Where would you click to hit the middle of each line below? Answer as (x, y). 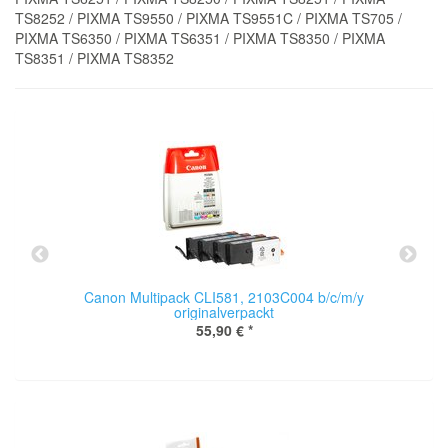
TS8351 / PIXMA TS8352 (94, 58)
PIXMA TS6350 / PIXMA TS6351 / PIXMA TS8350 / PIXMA (200, 38)
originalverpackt (224, 312)
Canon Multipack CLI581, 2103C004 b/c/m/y (224, 297)
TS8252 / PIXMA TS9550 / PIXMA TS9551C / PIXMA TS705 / (208, 18)
